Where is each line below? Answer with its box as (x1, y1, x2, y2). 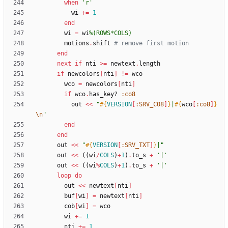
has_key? (89, 91, 118, 98)
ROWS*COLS (96, 30, 128, 37)
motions (64, 40, 89, 47)
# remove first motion (114, 40, 189, 47)
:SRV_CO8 (135, 101, 164, 108)
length (139, 60, 160, 68)
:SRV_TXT (121, 141, 150, 149)
